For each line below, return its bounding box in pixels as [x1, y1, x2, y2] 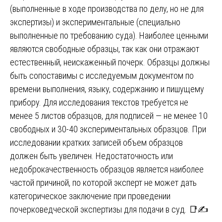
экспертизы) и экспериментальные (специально [10, 16, 180, 27]
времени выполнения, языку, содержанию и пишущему [10, 83, 204, 94]
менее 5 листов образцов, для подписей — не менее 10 [10, 110, 208, 121]
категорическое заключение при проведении [10, 190, 170, 201]
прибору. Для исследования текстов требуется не [10, 97, 188, 108]
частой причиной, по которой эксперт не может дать [10, 177, 197, 188]
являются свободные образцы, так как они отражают [10, 43, 199, 54]
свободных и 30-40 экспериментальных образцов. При [10, 123, 206, 134]
